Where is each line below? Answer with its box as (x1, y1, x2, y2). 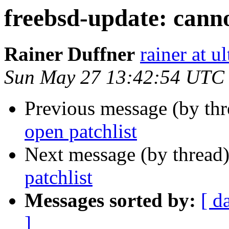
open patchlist (25, 120, 137, 143)
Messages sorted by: (25, 189, 196, 212)
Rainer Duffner (4, 43, 135, 65)
